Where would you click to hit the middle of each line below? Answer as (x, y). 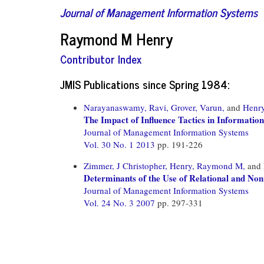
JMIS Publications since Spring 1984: (145, 84)
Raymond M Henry (116, 38)
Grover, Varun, (198, 107)
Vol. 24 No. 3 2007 (121, 202)
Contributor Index (101, 59)
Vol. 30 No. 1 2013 (121, 144)
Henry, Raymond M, (207, 165)
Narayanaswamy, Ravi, (126, 107)
